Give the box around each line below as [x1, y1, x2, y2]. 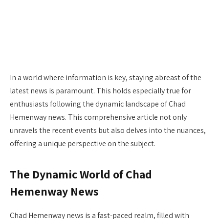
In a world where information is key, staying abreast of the [10, 72, 201, 83]
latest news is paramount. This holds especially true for [10, 86, 191, 96]
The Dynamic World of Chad [10, 167, 152, 182]
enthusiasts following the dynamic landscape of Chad [10, 99, 186, 109]
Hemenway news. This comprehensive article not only [10, 112, 187, 122]
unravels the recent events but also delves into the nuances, [10, 125, 206, 135]
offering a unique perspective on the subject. [10, 138, 155, 149]
